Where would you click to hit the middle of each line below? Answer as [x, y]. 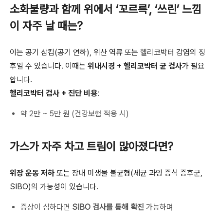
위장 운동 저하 [32, 173]
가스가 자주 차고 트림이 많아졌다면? [91, 147]
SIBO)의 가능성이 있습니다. [54, 187]
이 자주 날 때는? [46, 26]
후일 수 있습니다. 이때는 [49, 66]
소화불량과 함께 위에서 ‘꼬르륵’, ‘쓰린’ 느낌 [106, 9]
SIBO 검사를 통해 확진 [108, 207]
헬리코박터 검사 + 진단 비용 [54, 93]
